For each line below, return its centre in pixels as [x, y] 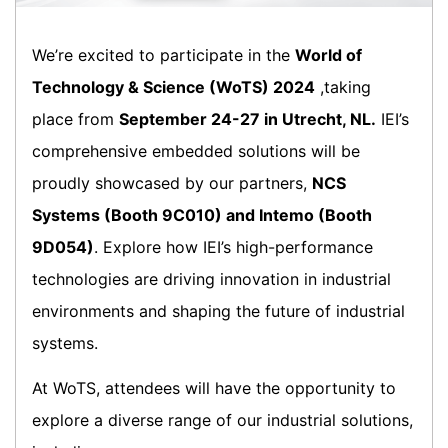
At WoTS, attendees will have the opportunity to [214, 387]
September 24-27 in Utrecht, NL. [247, 118]
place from [75, 118]
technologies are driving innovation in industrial [211, 278]
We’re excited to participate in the [163, 54]
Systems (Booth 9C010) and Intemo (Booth [202, 214]
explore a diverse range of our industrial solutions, [222, 419]
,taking [343, 86]
